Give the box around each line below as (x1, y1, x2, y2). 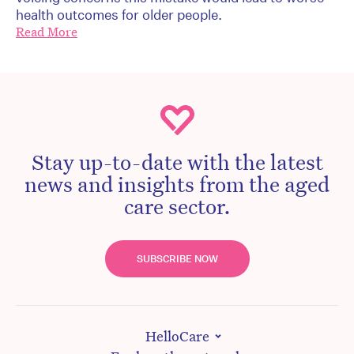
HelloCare (145, 326, 209, 346)
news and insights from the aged (24, 170, 330, 198)
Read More (16, 24, 77, 41)
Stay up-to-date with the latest (31, 148, 323, 175)
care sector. (123, 192, 231, 220)
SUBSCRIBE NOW (136, 252, 218, 266)
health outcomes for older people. (16, 6, 222, 24)
